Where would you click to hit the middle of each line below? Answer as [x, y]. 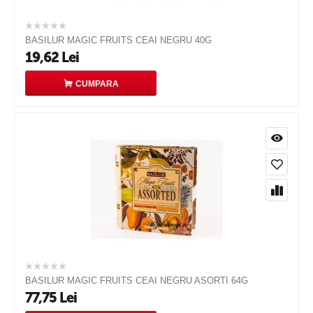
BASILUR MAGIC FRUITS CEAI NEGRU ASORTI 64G [137, 281]
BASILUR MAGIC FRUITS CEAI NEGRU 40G [118, 40]
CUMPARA [97, 84]
